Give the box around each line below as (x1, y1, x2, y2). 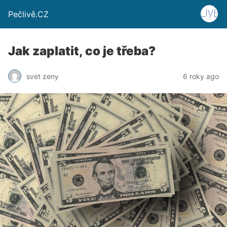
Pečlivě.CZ (8, 9, 49, 19)
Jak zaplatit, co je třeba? (8, 44, 156, 58)
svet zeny (26, 71, 59, 81)
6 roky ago (183, 71, 219, 81)
